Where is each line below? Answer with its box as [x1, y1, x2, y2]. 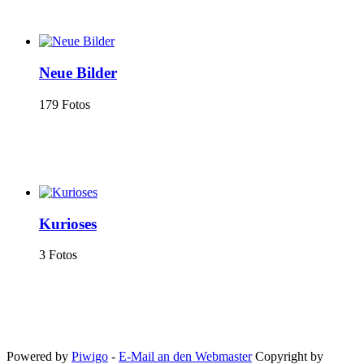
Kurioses [39, 214, 97, 232]
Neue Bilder [39, 63, 117, 81]
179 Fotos [39, 97, 90, 111]
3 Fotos [39, 248, 77, 262]
